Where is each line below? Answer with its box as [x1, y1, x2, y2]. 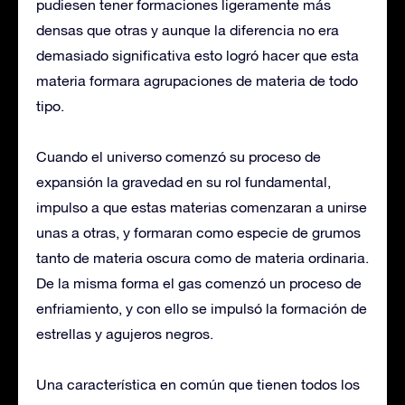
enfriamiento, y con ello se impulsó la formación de [36, 299, 367, 316]
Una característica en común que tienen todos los [36, 375, 360, 392]
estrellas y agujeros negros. [36, 325, 213, 342]
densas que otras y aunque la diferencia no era [36, 21, 339, 38]
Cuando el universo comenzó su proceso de [36, 147, 321, 165]
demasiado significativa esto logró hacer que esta [36, 46, 359, 63]
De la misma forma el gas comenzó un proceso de [36, 274, 362, 291]
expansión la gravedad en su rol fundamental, [36, 173, 331, 190]
